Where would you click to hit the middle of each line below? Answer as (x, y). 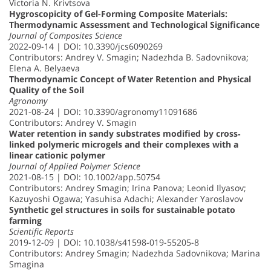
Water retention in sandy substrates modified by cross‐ (125, 133)
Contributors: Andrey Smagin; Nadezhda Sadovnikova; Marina (135, 253)
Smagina (27, 264)
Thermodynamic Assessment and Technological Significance (134, 24)
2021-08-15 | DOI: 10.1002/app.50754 (85, 177)
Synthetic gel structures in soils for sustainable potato (122, 209)
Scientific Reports (41, 231)
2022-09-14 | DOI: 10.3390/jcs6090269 (86, 46)
